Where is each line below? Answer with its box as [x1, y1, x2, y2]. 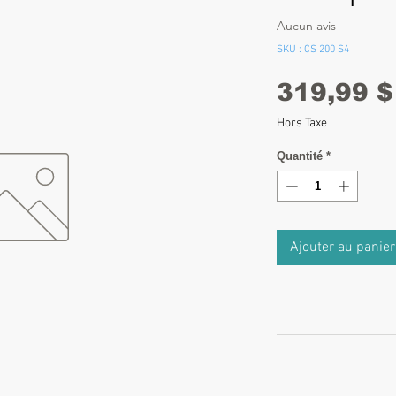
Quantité [277, 148, 323, 163]
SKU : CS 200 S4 [277, 42, 349, 56]
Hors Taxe [277, 115, 327, 131]
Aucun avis [277, 18, 336, 34]
